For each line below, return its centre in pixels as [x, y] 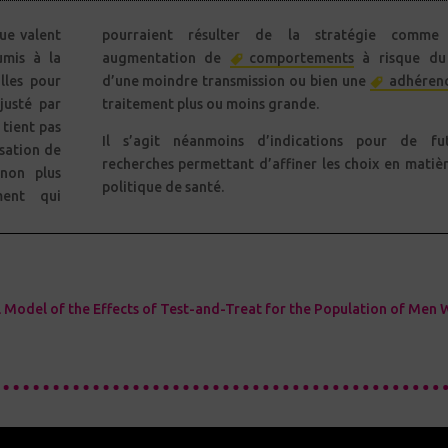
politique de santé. [162, 186]
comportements [301, 57]
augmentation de [165, 57]
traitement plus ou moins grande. [210, 103]
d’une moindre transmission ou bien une [235, 80]
